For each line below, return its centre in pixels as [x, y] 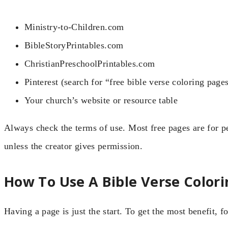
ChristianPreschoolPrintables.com [90, 64]
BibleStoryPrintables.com [74, 46]
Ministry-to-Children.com [74, 27]
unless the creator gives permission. [73, 146]
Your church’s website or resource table [101, 101]
